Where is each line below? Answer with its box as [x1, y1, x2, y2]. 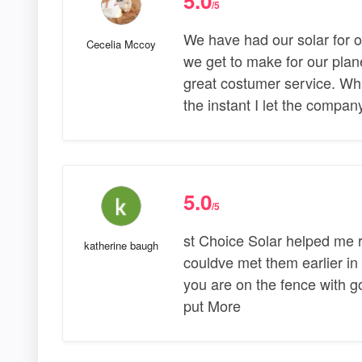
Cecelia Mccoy [86, 36, 156, 53]
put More [183, 295, 241, 317]
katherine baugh [83, 238, 158, 254]
